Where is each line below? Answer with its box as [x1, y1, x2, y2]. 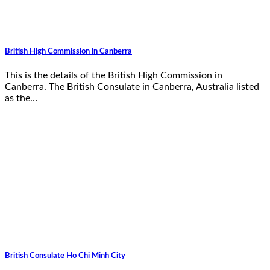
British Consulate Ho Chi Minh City [5, 251, 125, 260]
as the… [5, 93, 37, 103]
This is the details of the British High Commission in [5, 70, 222, 80]
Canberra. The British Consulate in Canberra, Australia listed [5, 81, 259, 92]
